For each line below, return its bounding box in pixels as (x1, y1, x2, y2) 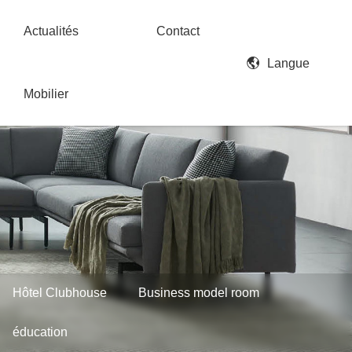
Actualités (24, 24, 79, 38)
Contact (156, 24, 200, 38)
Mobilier (24, 87, 69, 101)
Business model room (137, 285, 259, 299)
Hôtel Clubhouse (12, 285, 107, 299)
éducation (12, 324, 68, 339)
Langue (267, 56, 310, 70)
